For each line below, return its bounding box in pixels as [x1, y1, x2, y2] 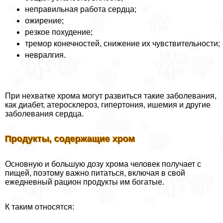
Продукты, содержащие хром [5, 133, 135, 144]
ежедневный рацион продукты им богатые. [5, 177, 164, 186]
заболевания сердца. [5, 109, 84, 118]
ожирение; [25, 16, 64, 25]
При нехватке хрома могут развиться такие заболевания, [5, 91, 217, 100]
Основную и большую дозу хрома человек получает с [5, 159, 201, 168]
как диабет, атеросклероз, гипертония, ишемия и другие [5, 100, 211, 109]
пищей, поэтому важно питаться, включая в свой [5, 168, 185, 177]
